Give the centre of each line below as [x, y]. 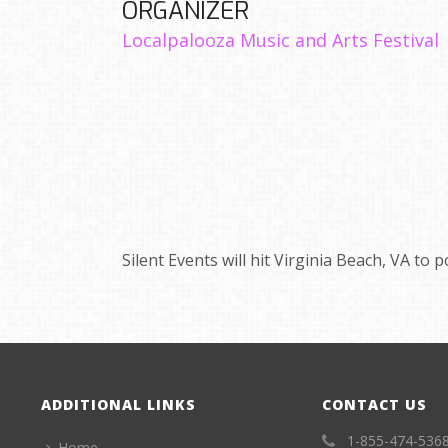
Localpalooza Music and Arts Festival [280, 40]
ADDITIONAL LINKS [119, 404]
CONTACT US [375, 404]
